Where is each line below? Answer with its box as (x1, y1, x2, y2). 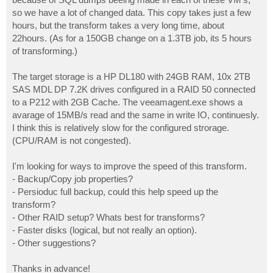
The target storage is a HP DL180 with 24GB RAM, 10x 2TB (12, 71, 250, 82)
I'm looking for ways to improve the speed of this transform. (12, 161, 247, 172)
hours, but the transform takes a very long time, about (12, 20, 224, 31)
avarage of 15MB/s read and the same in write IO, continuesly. (12, 110, 259, 121)
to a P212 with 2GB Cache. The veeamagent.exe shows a (12, 97, 243, 108)
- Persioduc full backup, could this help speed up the (12, 186, 218, 197)
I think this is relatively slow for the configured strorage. (12, 122, 229, 133)
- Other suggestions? (12, 238, 96, 249)
